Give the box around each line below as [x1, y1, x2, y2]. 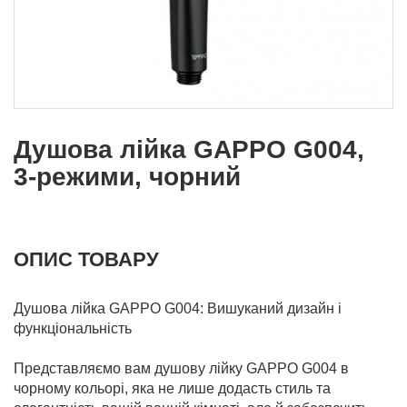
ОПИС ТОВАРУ [14, 248, 159, 271]
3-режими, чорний [14, 163, 241, 191]
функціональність [14, 321, 132, 336]
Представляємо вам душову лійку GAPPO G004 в [14, 361, 349, 376]
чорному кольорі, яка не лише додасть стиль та [14, 381, 331, 396]
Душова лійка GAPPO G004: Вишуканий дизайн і [14, 301, 342, 316]
